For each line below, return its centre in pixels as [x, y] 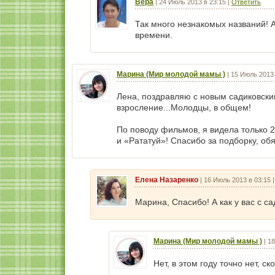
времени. [154, 35]
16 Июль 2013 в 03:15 [237, 180]
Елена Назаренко [167, 180]
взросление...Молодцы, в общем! [184, 107]
